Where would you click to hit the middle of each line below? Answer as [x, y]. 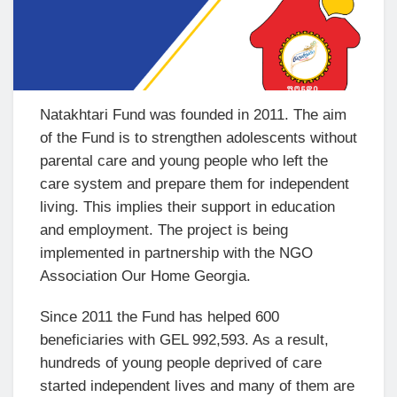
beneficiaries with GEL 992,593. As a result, [184, 339]
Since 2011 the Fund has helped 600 [160, 316]
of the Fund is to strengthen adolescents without [198, 137]
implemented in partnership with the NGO [176, 253]
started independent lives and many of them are [197, 385]
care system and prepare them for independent [195, 183]
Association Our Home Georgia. [145, 276]
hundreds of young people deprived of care [181, 362]
